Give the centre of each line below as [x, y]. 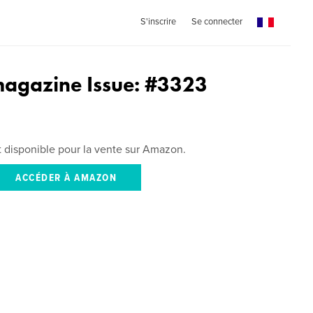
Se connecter [217, 22]
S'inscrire [158, 22]
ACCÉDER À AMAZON [66, 178]
